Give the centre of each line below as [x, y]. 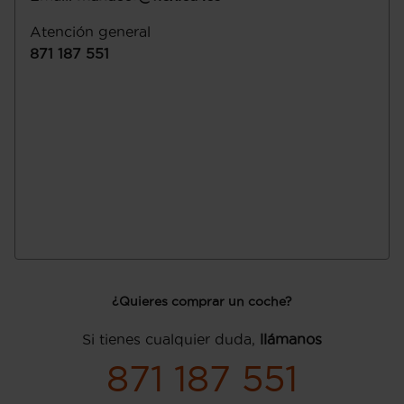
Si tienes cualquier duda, [171, 339]
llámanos [291, 339]
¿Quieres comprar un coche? [202, 301]
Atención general [90, 32]
